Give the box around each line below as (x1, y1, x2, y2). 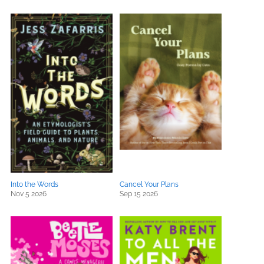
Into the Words (11, 180, 58, 189)
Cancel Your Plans (120, 180, 179, 189)
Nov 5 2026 (11, 190, 47, 198)
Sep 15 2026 (120, 190, 158, 198)
